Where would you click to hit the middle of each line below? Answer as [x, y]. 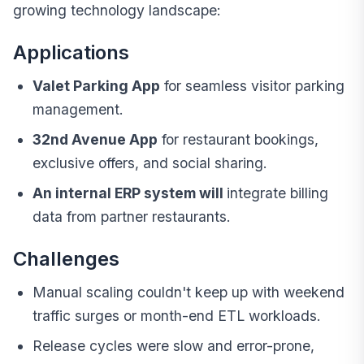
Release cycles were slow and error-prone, [173, 346]
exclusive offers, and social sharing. [150, 163]
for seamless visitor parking [252, 86]
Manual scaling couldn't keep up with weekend [188, 292]
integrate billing [277, 193]
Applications [71, 53]
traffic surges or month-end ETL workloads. [177, 316]
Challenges [66, 259]
